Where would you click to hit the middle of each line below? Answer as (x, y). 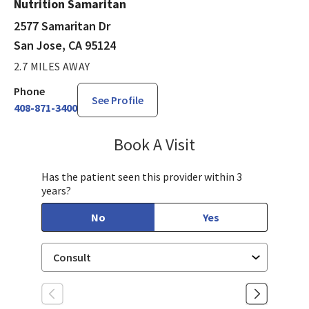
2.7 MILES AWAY (52, 66)
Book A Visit (154, 144)
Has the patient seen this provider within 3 (142, 176)
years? (56, 190)
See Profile (118, 100)
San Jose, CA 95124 (65, 45)
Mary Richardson (241, 142)
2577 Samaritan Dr (62, 26)
